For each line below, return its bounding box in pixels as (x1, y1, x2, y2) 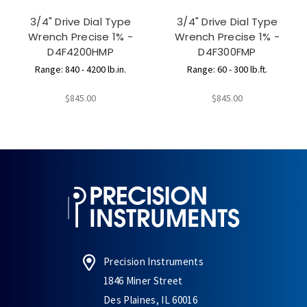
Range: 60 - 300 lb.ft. (187, 62, 267, 75)
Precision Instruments (103, 254, 204, 268)
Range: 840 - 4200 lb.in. (35, 62, 126, 75)
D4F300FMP (198, 45, 256, 59)
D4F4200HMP (47, 45, 114, 59)
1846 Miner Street (103, 273, 183, 287)
